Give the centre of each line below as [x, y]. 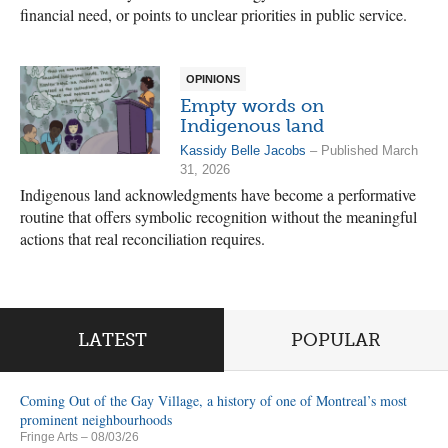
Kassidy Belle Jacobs [243, 150]
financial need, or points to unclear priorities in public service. [213, 14]
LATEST [112, 340]
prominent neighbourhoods [96, 419]
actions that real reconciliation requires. [142, 238]
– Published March [362, 150]
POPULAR [336, 340]
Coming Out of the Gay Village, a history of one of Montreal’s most [213, 400]
